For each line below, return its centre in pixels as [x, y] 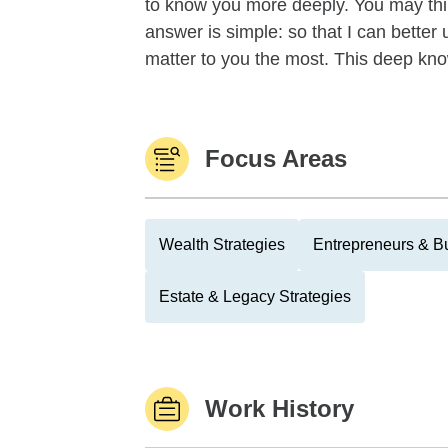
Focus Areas [276, 158]
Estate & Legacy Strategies [255, 296]
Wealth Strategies [222, 244]
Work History [279, 408]
